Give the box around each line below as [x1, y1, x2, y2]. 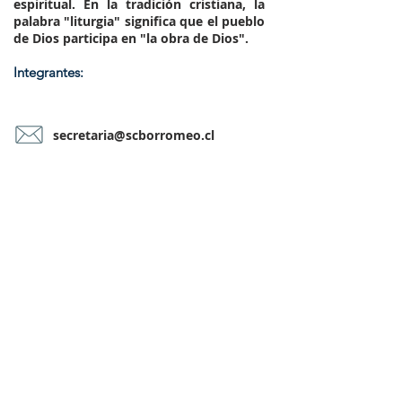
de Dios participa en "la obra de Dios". [13, 30, 249, 47]
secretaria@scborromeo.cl [53, 127, 214, 144]
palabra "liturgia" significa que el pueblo [13, 13, 265, 30]
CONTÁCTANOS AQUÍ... [65, 240, 222, 257]
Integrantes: [13, 64, 83, 81]
